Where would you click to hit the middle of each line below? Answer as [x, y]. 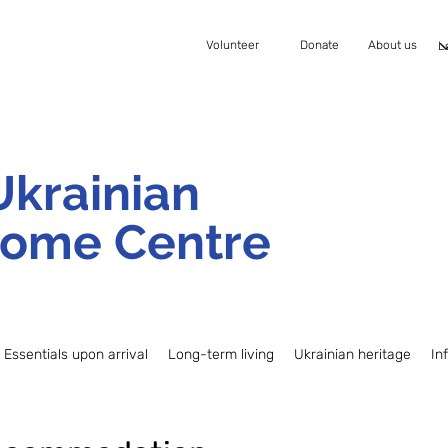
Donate [319, 44]
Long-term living [221, 354]
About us [392, 44]
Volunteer [232, 44]
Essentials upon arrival [76, 354]
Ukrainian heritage [352, 354]
